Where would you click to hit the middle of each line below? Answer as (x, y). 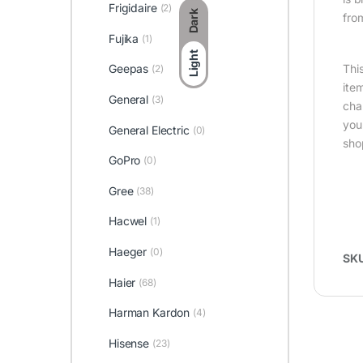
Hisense (128, 343)
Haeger (128, 251)
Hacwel (128, 221)
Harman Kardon (149, 313)
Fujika (124, 38)
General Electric (149, 130)
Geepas (128, 69)
